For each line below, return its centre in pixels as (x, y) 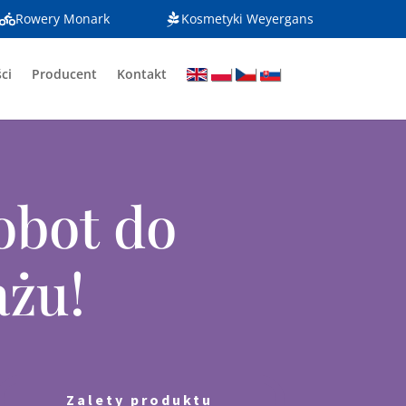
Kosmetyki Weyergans (247, 19)
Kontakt (141, 74)
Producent (64, 74)
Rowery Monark (62, 19)
